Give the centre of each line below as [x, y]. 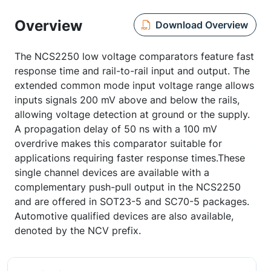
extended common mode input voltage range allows [134, 85]
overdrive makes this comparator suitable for [118, 143]
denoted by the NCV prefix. [78, 230]
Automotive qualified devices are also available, [124, 216]
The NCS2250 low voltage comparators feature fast [134, 56]
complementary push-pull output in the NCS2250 [128, 187]
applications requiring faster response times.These [130, 158]
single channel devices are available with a [112, 172]
